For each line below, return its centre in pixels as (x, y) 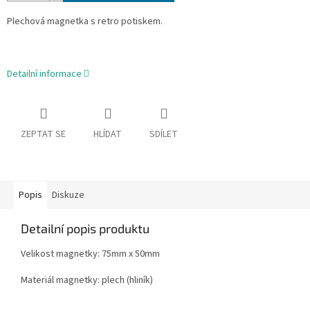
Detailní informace (44, 74)
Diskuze (68, 195)
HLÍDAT (108, 135)
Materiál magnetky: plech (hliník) (87, 281)
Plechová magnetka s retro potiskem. (85, 22)
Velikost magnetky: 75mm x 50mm (90, 254)
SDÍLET (164, 135)
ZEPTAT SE (43, 135)
